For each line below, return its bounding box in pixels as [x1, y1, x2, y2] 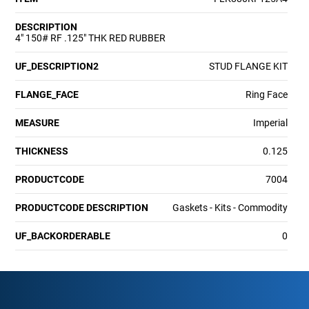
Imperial [252, 117, 288, 128]
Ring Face [245, 88, 288, 100]
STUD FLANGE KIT [208, 60, 288, 72]
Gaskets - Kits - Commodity [172, 201, 288, 213]
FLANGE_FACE [15, 88, 79, 100]
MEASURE [15, 117, 60, 128]
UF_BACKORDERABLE [15, 230, 111, 241]
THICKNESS [15, 145, 69, 157]
